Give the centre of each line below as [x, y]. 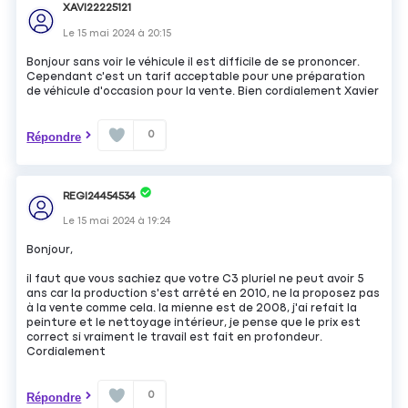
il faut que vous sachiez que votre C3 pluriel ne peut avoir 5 [196, 280]
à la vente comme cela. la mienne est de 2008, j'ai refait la [192, 309]
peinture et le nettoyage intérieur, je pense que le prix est [194, 323]
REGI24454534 [100, 196]
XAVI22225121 [97, 9]
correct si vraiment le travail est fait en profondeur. [175, 338]
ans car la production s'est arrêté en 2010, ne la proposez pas [204, 294]
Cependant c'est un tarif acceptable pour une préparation [196, 77]
